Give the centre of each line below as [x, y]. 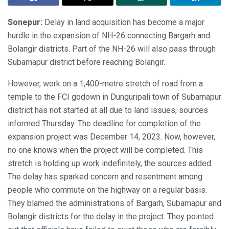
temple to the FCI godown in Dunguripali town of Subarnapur [114, 97]
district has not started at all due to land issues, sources [108, 110]
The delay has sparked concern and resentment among [105, 176]
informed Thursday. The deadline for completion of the [104, 123]
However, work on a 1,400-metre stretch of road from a [105, 83]
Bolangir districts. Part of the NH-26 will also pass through [112, 49]
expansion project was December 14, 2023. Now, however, [111, 136]
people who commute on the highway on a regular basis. [107, 190]
